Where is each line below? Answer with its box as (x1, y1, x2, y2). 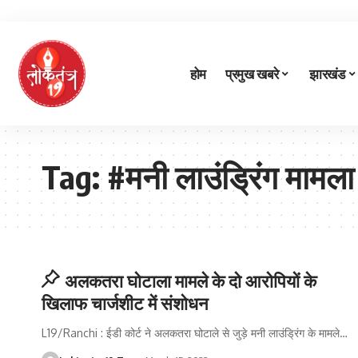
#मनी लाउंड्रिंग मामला (107, 157, 354, 197)
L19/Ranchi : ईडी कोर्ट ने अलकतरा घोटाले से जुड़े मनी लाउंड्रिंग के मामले (42, 326, 340, 340)
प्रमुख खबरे (225, 64, 279, 82)
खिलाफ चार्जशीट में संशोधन (42, 292, 209, 314)
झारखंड (308, 64, 345, 82)
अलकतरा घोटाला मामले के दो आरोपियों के (64, 269, 316, 292)
